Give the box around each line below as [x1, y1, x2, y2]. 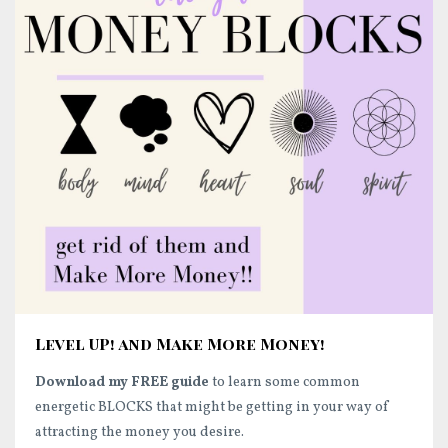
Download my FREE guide [35, 373, 209, 393]
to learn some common [209, 373, 360, 393]
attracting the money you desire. [35, 423, 247, 443]
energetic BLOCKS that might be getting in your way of [35, 398, 389, 418]
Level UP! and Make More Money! [35, 333, 325, 355]
